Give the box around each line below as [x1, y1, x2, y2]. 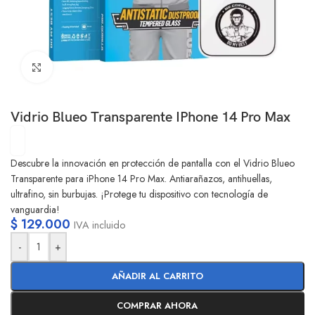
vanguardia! [11, 202, 60, 217]
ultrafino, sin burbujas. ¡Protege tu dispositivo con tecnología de [11, 186, 268, 201]
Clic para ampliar [52, 60, 123, 74]
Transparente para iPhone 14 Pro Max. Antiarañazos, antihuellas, [11, 171, 272, 186]
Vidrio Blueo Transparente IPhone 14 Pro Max [11, 108, 290, 126]
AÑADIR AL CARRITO [111, 269, 203, 283]
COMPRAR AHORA [117, 298, 198, 312]
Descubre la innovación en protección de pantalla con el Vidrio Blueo [11, 155, 295, 170]
